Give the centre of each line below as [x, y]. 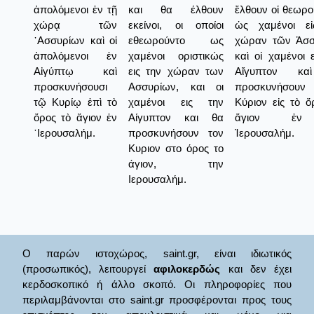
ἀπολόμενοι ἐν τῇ [75, 9]
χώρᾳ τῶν [75, 25]
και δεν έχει [256, 269]
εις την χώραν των [176, 71]
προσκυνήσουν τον [176, 132]
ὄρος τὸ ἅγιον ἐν [75, 117]
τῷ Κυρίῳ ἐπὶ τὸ [75, 102]
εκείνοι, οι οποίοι [176, 25]
